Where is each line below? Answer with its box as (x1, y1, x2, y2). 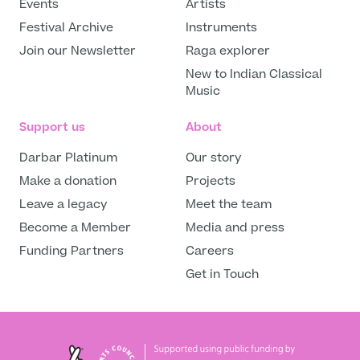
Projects (186, 173, 235, 190)
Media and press (186, 219, 284, 237)
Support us (19, 119, 85, 137)
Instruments (186, 19, 257, 37)
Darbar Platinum (19, 149, 117, 167)
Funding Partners (19, 243, 124, 260)
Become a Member (19, 219, 131, 237)
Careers (186, 243, 234, 260)
